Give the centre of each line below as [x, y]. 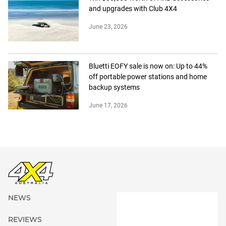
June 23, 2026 [108, 27]
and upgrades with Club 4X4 [133, 9]
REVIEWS [25, 220]
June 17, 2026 [108, 106]
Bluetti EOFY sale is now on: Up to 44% [148, 66]
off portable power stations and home [148, 77]
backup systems [114, 88]
